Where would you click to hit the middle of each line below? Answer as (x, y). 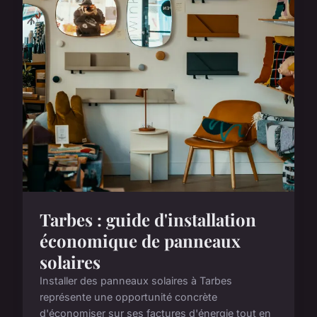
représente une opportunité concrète (128, 296)
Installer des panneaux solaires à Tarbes (136, 280)
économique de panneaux (140, 240)
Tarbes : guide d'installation (148, 219)
